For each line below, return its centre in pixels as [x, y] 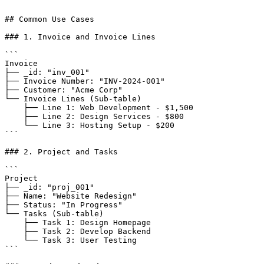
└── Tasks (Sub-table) [54, 214]
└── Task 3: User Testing [14, 240]
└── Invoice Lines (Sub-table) [73, 99]
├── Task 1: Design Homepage [14, 222]
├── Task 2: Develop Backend [14, 231]
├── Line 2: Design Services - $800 [14, 116]
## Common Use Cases [49, 19]
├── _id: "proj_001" [49, 187]
